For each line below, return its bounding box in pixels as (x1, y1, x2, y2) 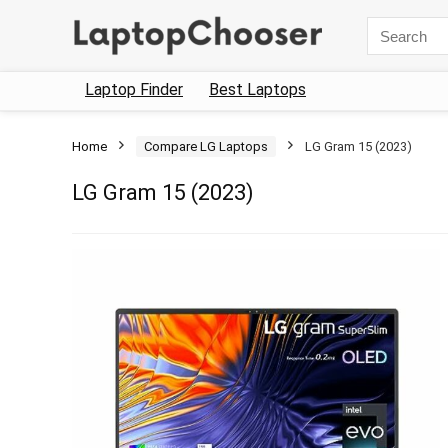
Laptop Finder (85, 80, 183, 99)
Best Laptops (209, 80, 306, 99)
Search (366, 16, 412, 34)
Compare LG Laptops (144, 139, 268, 154)
